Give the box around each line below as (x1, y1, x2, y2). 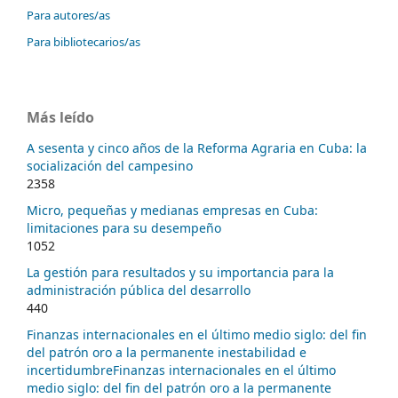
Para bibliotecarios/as (27, 33, 140, 50)
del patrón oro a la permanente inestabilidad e (27, 343, 306, 361)
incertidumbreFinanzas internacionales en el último (27, 361, 336, 378)
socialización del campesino (27, 156, 193, 174)
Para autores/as (27, 6, 110, 23)
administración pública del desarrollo (27, 281, 251, 298)
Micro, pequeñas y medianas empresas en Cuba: (27, 201, 318, 219)
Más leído (27, 107, 94, 127)
